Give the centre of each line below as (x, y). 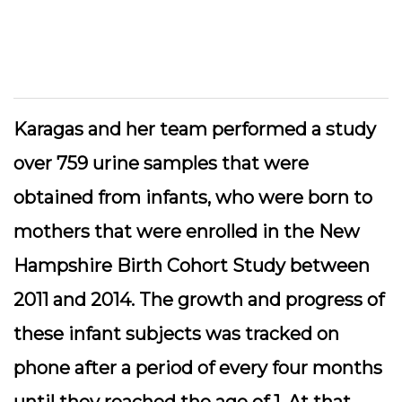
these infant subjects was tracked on (176, 334)
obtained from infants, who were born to (193, 197)
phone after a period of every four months (198, 368)
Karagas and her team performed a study (195, 129)
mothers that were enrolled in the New (187, 232)
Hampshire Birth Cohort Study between (192, 266)
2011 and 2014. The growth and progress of (199, 300)
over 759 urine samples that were (161, 163)
